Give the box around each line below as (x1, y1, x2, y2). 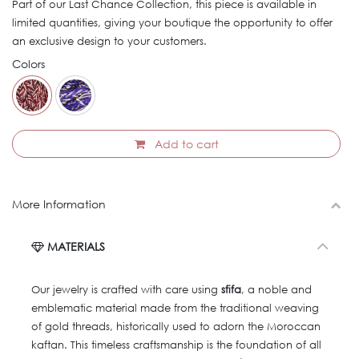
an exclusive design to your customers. (12, 34, 207, 48)
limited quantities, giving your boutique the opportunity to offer (12, 16, 333, 30)
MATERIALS (44, 238, 105, 254)
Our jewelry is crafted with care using (31, 282, 221, 296)
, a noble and (241, 282, 312, 296)
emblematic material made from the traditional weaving (31, 301, 319, 315)
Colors (12, 56, 45, 72)
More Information (12, 196, 106, 212)
